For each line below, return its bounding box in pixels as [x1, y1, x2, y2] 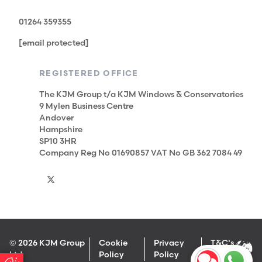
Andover [39, 113, 74, 123]
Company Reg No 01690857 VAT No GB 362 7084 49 [39, 148, 242, 158]
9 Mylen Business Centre [39, 101, 133, 112]
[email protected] [19, 38, 89, 49]
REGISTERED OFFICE [39, 68, 139, 79]
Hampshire [39, 125, 82, 135]
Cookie [98, 238, 127, 249]
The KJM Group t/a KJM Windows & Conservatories [39, 89, 243, 100]
